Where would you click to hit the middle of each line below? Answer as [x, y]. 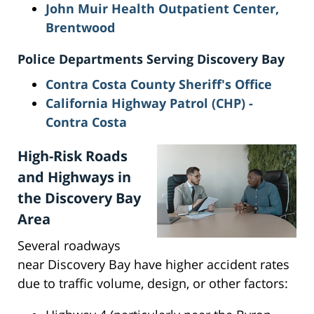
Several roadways [69, 246]
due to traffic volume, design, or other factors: [153, 284]
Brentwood [80, 28]
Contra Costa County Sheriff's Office [159, 84]
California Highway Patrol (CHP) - [149, 103]
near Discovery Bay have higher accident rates [153, 265]
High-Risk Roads [73, 156]
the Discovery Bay [79, 198]
